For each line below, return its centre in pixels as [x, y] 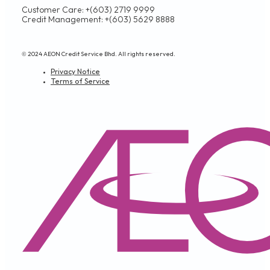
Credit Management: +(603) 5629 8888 [98, 20]
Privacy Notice [75, 72]
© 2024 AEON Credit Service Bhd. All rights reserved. [99, 54]
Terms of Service [80, 82]
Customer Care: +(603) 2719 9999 [88, 10]
